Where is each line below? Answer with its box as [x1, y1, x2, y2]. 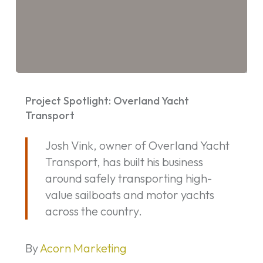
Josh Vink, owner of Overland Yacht [45, 138, 230, 153]
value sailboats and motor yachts [45, 187, 214, 203]
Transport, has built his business [45, 154, 203, 170]
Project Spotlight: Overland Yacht [25, 94, 189, 108]
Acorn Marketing [39, 241, 127, 256]
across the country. [45, 204, 142, 219]
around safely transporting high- [45, 171, 212, 186]
